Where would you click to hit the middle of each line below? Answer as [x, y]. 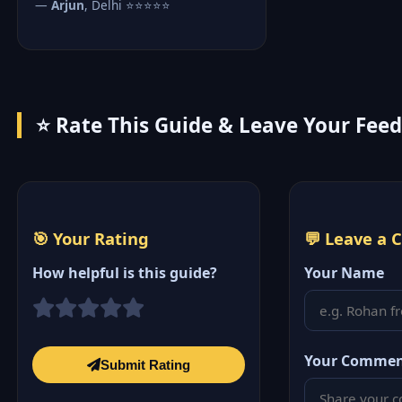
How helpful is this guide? [125, 273]
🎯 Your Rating [91, 239]
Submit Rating [146, 364]
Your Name [345, 273]
